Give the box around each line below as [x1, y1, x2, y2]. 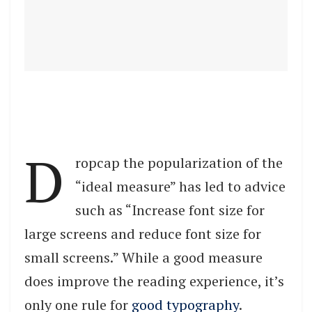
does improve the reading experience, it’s [24, 271, 284, 290]
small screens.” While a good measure [24, 247, 263, 267]
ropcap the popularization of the [75, 153, 283, 172]
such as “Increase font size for [75, 200, 265, 219]
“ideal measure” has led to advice [75, 176, 286, 196]
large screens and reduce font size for [24, 224, 261, 243]
